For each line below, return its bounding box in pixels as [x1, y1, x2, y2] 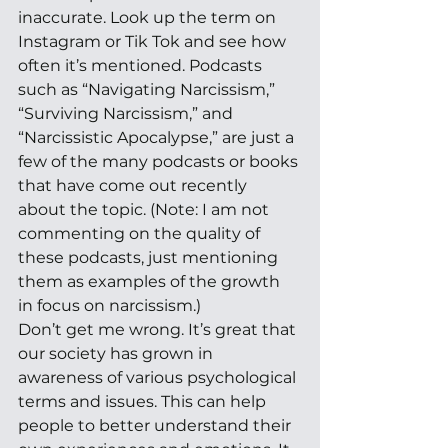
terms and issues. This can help [18, 392, 270, 411]
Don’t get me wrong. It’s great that [18, 320, 300, 339]
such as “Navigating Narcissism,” [18, 80, 279, 99]
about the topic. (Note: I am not [18, 200, 273, 219]
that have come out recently [18, 176, 251, 195]
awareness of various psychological [18, 368, 300, 387]
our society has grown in [18, 344, 217, 363]
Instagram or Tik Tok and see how [18, 32, 290, 51]
